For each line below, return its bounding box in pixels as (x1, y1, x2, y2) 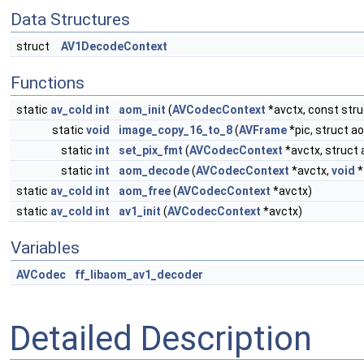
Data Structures (11, 10, 130, 29)
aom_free (119, 184, 171, 197)
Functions (11, 73, 84, 93)
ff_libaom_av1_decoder (75, 268, 203, 281)
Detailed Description (10, 318, 312, 358)
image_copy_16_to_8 (119, 123, 232, 136)
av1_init (119, 205, 161, 218)
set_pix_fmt (119, 144, 183, 157)
